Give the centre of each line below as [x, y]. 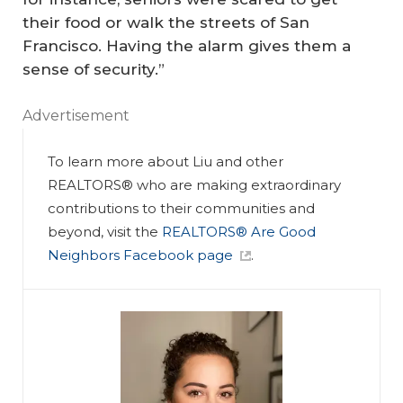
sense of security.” [94, 69]
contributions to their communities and [182, 209]
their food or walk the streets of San [166, 22]
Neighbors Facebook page [141, 255]
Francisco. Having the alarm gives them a [187, 45]
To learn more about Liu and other [166, 162]
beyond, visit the [105, 232]
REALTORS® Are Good [239, 232]
